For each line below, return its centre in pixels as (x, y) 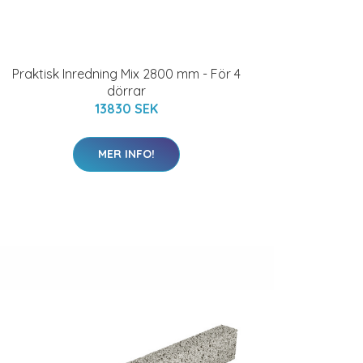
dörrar (126, 91)
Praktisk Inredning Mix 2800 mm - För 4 (126, 74)
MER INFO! (126, 154)
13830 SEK (126, 109)
